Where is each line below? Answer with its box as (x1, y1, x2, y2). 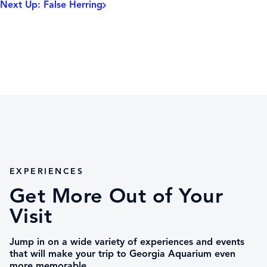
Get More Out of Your (10, 183, 223, 209)
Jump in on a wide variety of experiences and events (10, 236, 244, 249)
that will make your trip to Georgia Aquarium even (10, 248, 235, 260)
